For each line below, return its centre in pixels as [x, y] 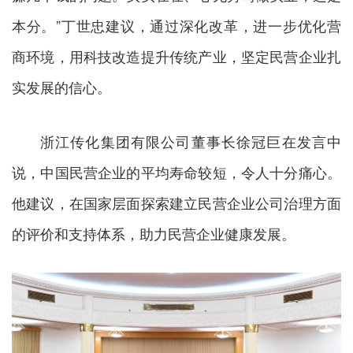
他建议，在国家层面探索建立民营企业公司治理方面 [176, 202]
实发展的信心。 [61, 86]
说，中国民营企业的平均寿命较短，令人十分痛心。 [176, 171]
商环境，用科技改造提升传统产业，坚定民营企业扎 [176, 56]
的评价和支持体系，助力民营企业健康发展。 [154, 233]
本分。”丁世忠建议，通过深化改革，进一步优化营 [176, 25]
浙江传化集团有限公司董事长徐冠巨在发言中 [191, 141]
